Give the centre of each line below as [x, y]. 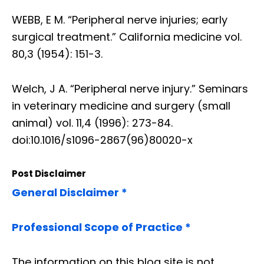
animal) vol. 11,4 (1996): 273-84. [92, 123]
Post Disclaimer [49, 174]
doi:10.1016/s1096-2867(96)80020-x [102, 140]
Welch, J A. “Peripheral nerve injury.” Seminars [130, 89]
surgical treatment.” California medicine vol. [127, 37]
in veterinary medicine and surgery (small [121, 106]
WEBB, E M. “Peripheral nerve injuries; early [120, 20]
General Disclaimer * [70, 193]
